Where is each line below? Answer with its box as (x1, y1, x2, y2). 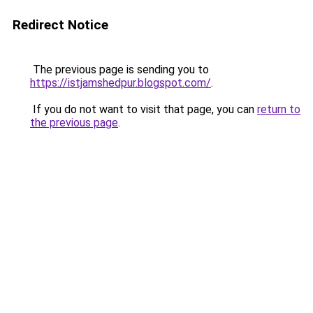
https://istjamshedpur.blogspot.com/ (30, 76, 211, 89)
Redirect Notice (13, 17, 108, 33)
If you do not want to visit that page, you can (30, 103, 257, 116)
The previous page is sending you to (30, 63, 209, 76)
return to (257, 103, 300, 116)
